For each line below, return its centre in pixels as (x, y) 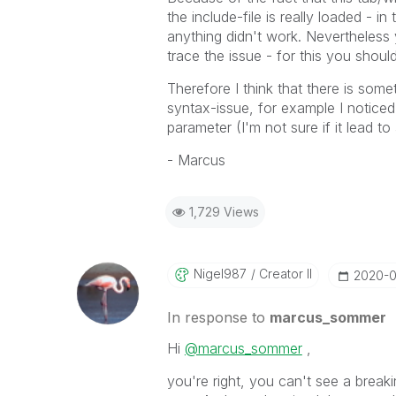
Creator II (283, 274)
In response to (218, 317)
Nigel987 (220, 274)
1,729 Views (224, 212)
